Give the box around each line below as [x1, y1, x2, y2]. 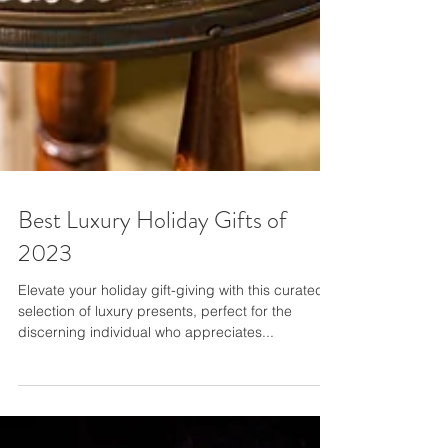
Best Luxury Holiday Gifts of [18, 307, 287, 341]
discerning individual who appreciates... [18, 427, 274, 445]
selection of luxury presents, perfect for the [18, 406, 292, 424]
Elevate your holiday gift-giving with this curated [18, 385, 324, 403]
